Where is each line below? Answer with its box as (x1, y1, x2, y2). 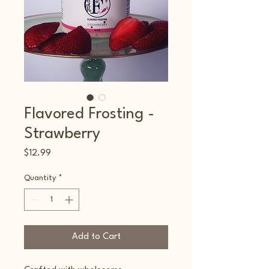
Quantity (24, 174, 56, 182)
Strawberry (24, 125, 100, 142)
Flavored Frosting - (24, 106, 154, 122)
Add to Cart (71, 232, 121, 241)
